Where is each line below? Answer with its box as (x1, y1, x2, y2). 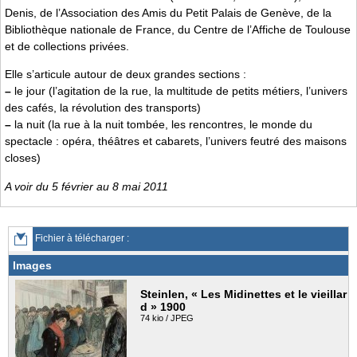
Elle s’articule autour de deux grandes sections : (5, 68, 246, 81)
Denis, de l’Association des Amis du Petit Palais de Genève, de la (5, 6, 331, 20)
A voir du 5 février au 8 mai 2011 (5, 179, 168, 193)
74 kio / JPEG (140, 313, 194, 324)
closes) (5, 151, 41, 165)
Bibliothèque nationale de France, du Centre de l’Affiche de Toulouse (5, 23, 351, 37)
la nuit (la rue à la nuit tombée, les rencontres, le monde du (11, 118, 312, 131)
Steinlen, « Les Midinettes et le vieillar (140, 288, 347, 301)
